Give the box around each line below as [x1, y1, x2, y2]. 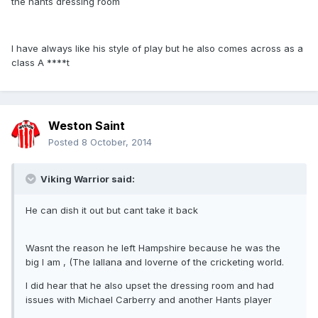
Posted [48, 136, 82, 148]
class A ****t [11, 57, 70, 69]
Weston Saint [48, 119, 125, 133]
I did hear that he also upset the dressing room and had [26, 280, 274, 292]
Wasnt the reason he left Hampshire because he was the [26, 242, 280, 254]
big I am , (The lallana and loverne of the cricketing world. [26, 256, 284, 268]
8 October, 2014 [82, 136, 152, 148]
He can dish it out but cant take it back [26, 204, 198, 216]
